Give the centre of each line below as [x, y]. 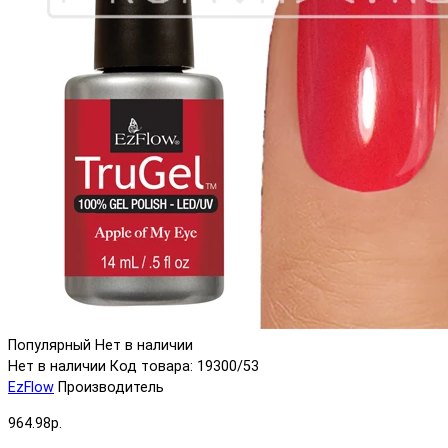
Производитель [111, 388]
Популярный [49, 346]
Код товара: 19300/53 [184, 367]
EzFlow [31, 388]
